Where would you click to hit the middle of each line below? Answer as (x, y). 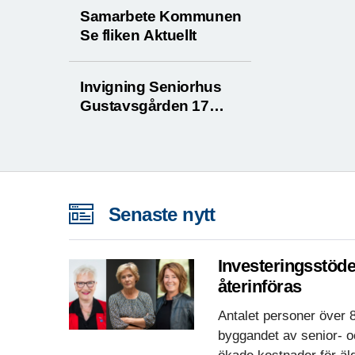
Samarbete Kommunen (161, 17)
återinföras (260, 287)
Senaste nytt (162, 215)
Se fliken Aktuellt (138, 36)
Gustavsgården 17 (145, 106)
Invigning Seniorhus (151, 87)
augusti (107, 125)
